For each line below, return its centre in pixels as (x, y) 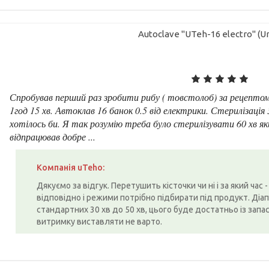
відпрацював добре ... (53, 136)
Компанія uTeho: (71, 167)
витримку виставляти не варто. (100, 221)
